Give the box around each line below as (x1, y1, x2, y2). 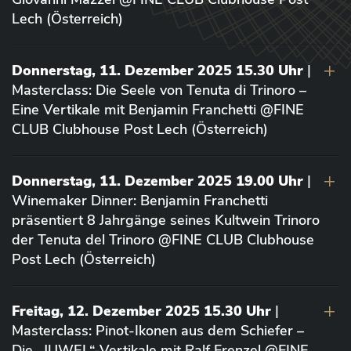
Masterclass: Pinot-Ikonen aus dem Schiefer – (12, 320, 304, 340)
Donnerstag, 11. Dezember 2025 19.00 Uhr (12, 171, 303, 190)
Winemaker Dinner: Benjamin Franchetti (12, 190, 268, 210)
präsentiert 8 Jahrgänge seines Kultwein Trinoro (12, 210, 320, 230)
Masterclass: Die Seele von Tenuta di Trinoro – (12, 80, 306, 100)
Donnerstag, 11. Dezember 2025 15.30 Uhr (12, 60, 303, 80)
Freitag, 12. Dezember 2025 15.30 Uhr (12, 301, 271, 320)
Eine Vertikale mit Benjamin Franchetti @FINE (12, 100, 304, 119)
